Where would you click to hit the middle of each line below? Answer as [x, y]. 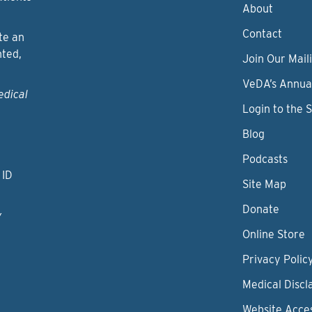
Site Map [265, 185]
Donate [261, 210]
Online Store [274, 235]
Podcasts [265, 159]
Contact [263, 34]
